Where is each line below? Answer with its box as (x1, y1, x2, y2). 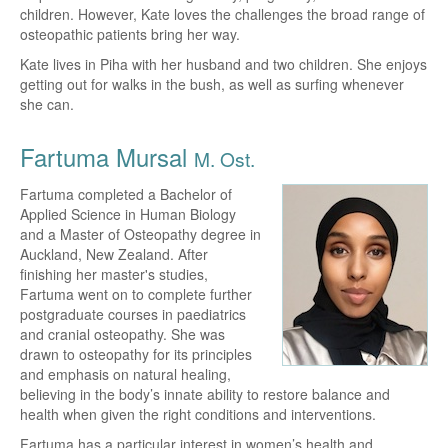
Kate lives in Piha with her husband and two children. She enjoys (20, 53, 427, 74)
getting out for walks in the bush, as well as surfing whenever (20, 73, 404, 94)
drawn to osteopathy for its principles (20, 343, 252, 364)
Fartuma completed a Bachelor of (20, 183, 232, 204)
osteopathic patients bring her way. (20, 23, 240, 44)
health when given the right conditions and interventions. (20, 403, 376, 424)
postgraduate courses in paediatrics (20, 303, 246, 324)
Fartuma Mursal (20, 138, 194, 174)
